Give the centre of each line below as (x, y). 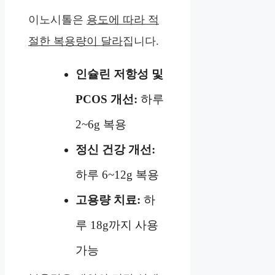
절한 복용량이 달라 (76, 41)
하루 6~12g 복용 (118, 174)
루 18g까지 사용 (117, 225)
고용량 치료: (108, 199)
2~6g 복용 (101, 124)
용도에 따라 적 (123, 19)
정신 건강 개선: (116, 149)
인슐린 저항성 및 (120, 74)
